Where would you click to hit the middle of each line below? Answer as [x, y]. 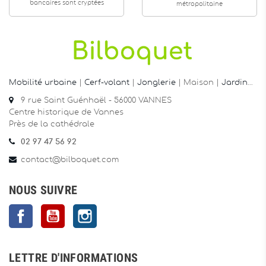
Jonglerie [156, 83]
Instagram [117, 210]
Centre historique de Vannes [66, 112]
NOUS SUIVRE [43, 190]
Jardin [235, 83]
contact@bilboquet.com [70, 160]
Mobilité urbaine [43, 83]
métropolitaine [199, 4]
